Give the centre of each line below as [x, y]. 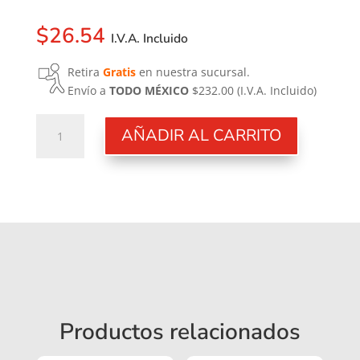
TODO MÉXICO [149, 90]
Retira [85, 72]
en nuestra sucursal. [192, 72]
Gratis [119, 72]
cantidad [59, 141]
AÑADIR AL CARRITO [201, 136]
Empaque [61, 122]
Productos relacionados [180, 331]
